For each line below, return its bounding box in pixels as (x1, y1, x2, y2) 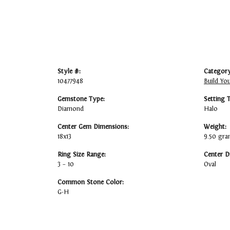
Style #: (57, 68, 81, 75)
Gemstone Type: (57, 95, 105, 103)
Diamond (57, 105, 84, 113)
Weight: (204, 123, 226, 131)
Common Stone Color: (57, 179, 124, 186)
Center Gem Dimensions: (57, 123, 129, 131)
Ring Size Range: (57, 151, 106, 159)
